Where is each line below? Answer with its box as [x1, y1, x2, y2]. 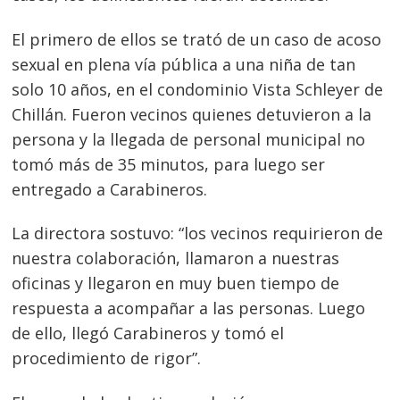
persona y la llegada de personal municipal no [12, 128, 366, 150]
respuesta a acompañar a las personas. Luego [12, 297, 366, 320]
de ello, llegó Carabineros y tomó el [12, 322, 285, 345]
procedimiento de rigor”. [12, 347, 202, 370]
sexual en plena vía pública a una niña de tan [12, 53, 356, 75]
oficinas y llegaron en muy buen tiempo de [12, 272, 340, 295]
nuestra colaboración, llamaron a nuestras [12, 247, 340, 270]
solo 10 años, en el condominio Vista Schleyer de [12, 78, 384, 100]
